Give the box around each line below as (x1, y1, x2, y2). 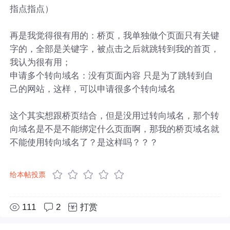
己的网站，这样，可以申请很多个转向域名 (10, 83, 176, 94)
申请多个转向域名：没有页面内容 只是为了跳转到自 (10, 70, 214, 81)
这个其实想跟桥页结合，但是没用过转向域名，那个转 (10, 110, 220, 121)
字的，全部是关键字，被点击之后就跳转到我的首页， (10, 43, 220, 54)
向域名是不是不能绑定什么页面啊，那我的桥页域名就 (10, 123, 220, 134)
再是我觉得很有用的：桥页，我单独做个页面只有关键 (10, 30, 220, 41)
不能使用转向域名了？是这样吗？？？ (10, 137, 159, 147)
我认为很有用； (10, 56, 71, 67)
